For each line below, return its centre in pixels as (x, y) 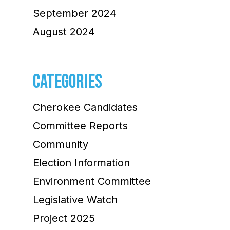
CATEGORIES (68, 82)
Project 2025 (64, 218)
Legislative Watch (75, 199)
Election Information (81, 162)
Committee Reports (80, 126)
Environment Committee (92, 181)
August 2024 (64, 32)
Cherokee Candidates (85, 107)
